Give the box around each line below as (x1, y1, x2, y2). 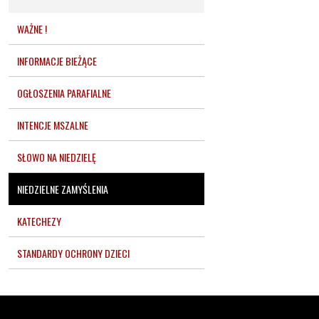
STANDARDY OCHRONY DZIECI (17, 245, 130, 261)
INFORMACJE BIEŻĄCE (17, 53, 97, 68)
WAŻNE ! (17, 21, 47, 36)
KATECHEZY (17, 213, 61, 229)
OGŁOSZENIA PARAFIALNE (17, 85, 111, 100)
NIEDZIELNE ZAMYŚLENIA (17, 181, 108, 197)
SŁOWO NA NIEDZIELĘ (17, 149, 96, 164)
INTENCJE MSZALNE (17, 117, 88, 132)
